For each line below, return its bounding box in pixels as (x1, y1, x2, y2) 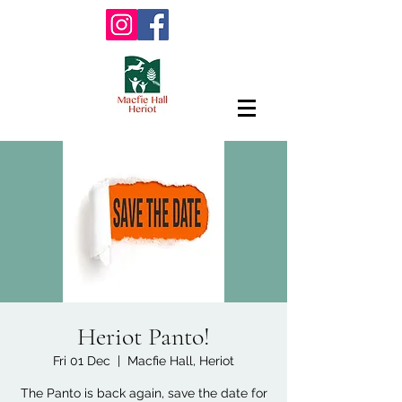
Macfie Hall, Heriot (127, 354, 234, 368)
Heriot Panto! (77, 321, 210, 352)
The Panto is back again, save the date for (20, 386, 267, 400)
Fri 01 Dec (53, 354, 110, 368)
